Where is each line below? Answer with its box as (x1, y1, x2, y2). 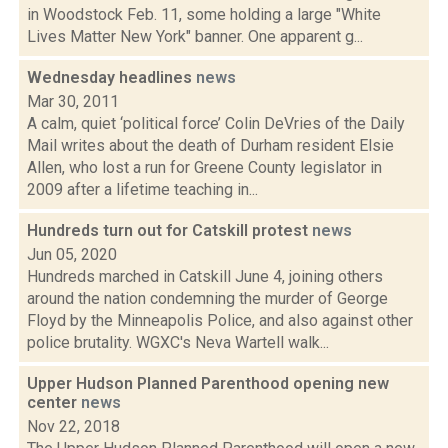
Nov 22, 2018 (27, 417, 120, 436)
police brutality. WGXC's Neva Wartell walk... (27, 333, 329, 352)
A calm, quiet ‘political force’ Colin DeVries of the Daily (27, 114, 405, 133)
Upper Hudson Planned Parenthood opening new (27, 374, 389, 393)
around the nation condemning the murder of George (27, 289, 388, 308)
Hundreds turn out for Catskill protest (27, 221, 312, 240)
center (27, 393, 81, 412)
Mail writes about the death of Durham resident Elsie (27, 136, 394, 155)
